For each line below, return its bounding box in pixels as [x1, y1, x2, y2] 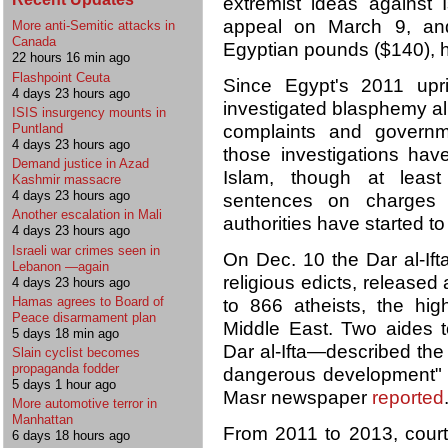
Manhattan [12, 412, 73, 428]
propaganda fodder [12, 361, 119, 377]
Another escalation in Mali [12, 207, 162, 223]
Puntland [12, 120, 63, 136]
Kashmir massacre [12, 172, 121, 188]
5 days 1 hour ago [12, 377, 116, 393]
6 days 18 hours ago [12, 428, 130, 444]
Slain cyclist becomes [12, 345, 140, 361]
